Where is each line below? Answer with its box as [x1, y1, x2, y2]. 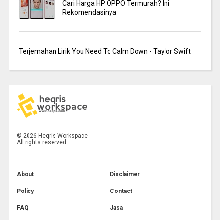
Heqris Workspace [37, 132, 88, 139]
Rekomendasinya [62, 8, 117, 17]
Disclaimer [110, 170, 140, 178]
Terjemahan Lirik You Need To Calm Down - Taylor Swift [18, 47, 191, 55]
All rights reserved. [17, 138, 68, 146]
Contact [110, 187, 132, 194]
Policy [17, 187, 34, 194]
